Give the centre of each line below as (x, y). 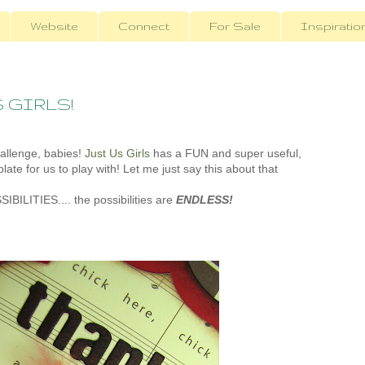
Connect (144, 26)
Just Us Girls (117, 154)
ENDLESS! (204, 200)
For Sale (235, 26)
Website (54, 26)
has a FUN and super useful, (225, 154)
